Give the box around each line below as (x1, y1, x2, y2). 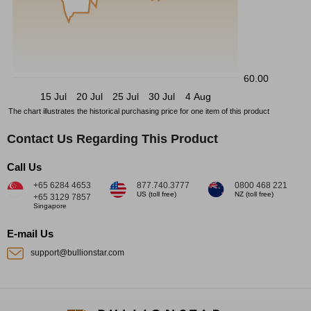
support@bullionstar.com (31, 247, 124, 258)
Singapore (33, 201, 67, 210)
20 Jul (76, 90, 103, 102)
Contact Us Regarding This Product (7, 131, 218, 146)
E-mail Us (7, 227, 53, 239)
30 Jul (149, 90, 176, 102)
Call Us (7, 160, 42, 173)
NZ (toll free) (235, 190, 274, 198)
